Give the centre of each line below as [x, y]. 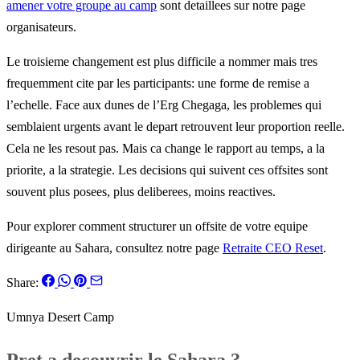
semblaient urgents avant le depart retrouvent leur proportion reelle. [176, 127]
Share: [22, 283]
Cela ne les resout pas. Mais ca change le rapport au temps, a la [166, 149]
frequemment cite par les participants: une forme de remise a [158, 84]
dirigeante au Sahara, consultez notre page [115, 248]
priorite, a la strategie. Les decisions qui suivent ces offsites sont [167, 170]
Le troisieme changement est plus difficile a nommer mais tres [162, 62]
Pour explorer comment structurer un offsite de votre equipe [157, 227]
